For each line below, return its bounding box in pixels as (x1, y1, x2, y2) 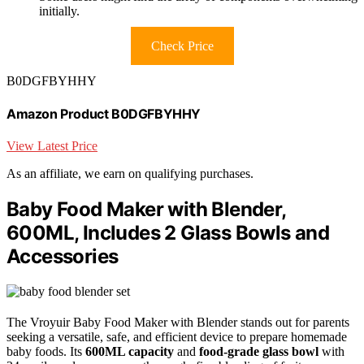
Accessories (6, 245, 119, 269)
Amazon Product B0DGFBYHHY (6, 106, 201, 123)
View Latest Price (6, 139, 97, 154)
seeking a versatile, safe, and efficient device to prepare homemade (6, 330, 347, 344)
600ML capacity (85, 344, 174, 359)
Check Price (150, 38, 214, 53)
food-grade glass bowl (199, 344, 318, 359)
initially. (39, 3, 80, 18)
